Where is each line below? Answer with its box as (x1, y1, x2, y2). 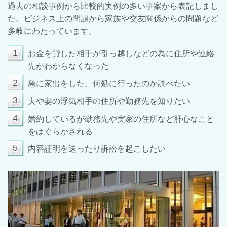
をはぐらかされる (28, 127, 93, 136)
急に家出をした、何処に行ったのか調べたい (28, 79, 190, 88)
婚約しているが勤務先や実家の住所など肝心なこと (28, 115, 214, 123)
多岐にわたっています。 (8, 27, 97, 35)
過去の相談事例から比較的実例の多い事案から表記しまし (8, 2, 218, 10)
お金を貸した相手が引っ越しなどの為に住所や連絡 (28, 49, 214, 58)
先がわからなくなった (28, 62, 109, 70)
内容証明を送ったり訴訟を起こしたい (28, 144, 166, 153)
